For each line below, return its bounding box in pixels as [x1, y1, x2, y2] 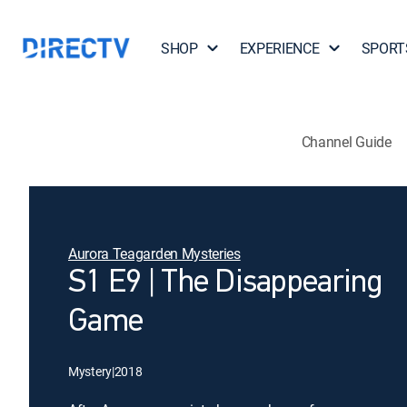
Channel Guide [301, 131, 392, 152]
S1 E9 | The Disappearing [68, 267, 382, 300]
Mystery [68, 362, 113, 380]
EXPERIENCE [239, 38, 320, 58]
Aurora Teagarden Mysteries [68, 243, 241, 263]
